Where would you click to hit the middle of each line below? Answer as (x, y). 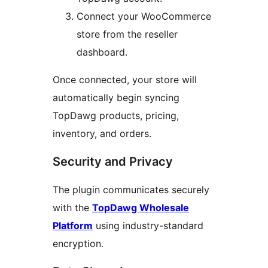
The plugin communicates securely (131, 190)
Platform (73, 226)
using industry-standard (148, 226)
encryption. (78, 244)
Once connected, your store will (125, 80)
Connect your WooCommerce (144, 16)
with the (72, 208)
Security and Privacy (113, 162)
